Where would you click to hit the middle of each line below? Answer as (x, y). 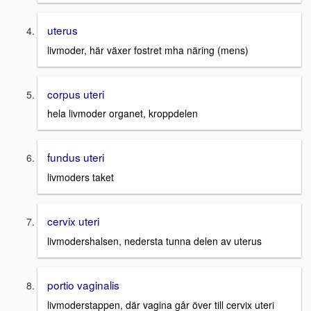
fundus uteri (76, 157)
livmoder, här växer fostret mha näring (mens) (148, 50)
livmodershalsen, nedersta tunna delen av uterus (154, 241)
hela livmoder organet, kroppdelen (123, 114)
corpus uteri (76, 93)
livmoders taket (81, 177)
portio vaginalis (83, 284)
